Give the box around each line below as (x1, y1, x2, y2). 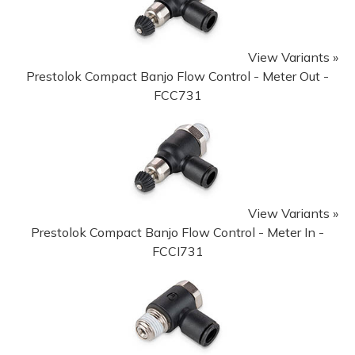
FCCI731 (151, 242, 204, 259)
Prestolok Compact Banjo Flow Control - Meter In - (31, 223, 324, 240)
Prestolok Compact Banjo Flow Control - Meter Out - (26, 68, 329, 84)
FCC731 (153, 87, 202, 103)
